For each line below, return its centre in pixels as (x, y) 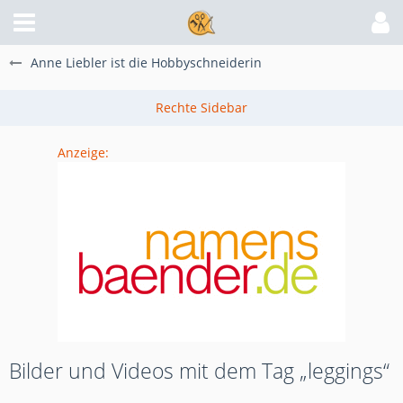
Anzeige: (83, 152)
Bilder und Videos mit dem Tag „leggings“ (199, 371)
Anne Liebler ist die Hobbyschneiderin (146, 63)
